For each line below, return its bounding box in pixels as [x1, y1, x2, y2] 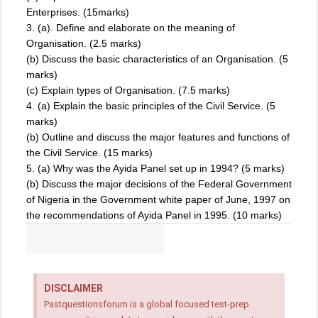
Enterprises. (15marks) [26, 6, 129, 18]
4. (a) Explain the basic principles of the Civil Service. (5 [26, 100, 275, 112]
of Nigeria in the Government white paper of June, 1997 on [26, 194, 290, 206]
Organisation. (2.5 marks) [26, 38, 141, 50]
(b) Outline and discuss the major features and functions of [26, 131, 290, 143]
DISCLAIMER [44, 283, 103, 295]
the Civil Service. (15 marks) [26, 147, 153, 159]
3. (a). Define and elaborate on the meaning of [26, 22, 235, 34]
